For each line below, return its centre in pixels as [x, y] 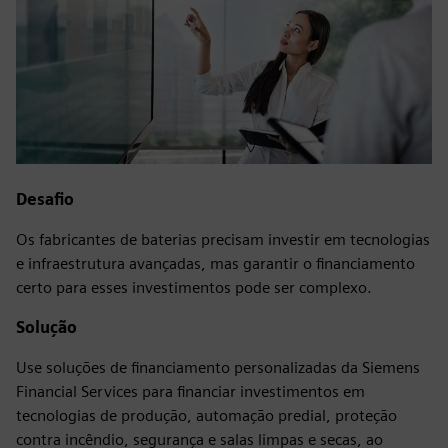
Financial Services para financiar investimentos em [190, 391]
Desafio [45, 199]
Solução [46, 327]
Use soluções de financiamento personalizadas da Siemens [218, 367]
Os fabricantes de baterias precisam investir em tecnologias [223, 239]
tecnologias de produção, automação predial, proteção [206, 415]
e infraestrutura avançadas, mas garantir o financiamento [215, 263]
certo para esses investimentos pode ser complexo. [194, 287]
